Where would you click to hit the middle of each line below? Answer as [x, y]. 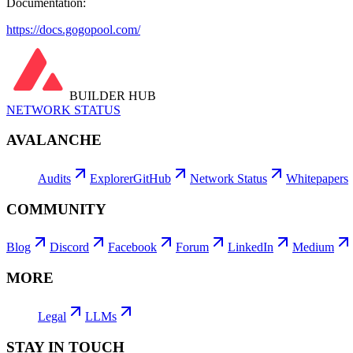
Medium [313, 247]
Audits [54, 178]
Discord [69, 247]
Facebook [132, 247]
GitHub [152, 178]
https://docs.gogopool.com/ [73, 29]
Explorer [111, 178]
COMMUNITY [56, 209]
